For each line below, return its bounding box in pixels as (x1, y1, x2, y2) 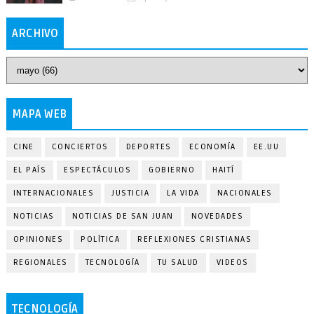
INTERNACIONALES (13, 188, 95, 198)
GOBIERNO (149, 165, 196, 175)
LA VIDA (167, 188, 200, 198)
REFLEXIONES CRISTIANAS (137, 234, 252, 245)
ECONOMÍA (189, 142, 236, 152)
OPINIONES (13, 234, 64, 245)
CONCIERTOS (51, 142, 109, 152)
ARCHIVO (11, 27, 58, 41)
